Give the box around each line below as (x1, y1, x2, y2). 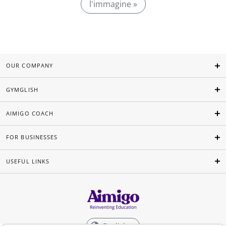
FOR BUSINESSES (6, 133, 58, 141)
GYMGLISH (6, 85, 38, 93)
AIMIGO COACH (6, 109, 54, 118)
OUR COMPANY (6, 62, 53, 70)
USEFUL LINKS (6, 157, 50, 165)
